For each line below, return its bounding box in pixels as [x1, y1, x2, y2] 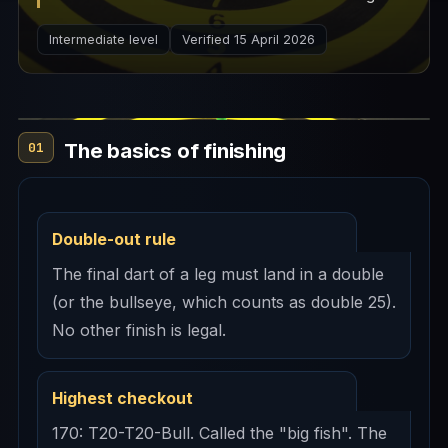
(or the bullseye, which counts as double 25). [52, 292, 396, 312]
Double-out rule [52, 230, 176, 249]
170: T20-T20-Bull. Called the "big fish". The [52, 423, 387, 443]
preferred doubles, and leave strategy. [54, 40, 344, 60]
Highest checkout [52, 389, 193, 408]
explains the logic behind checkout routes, [54, 12, 376, 32]
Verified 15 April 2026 [182, 32, 315, 47]
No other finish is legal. [52, 320, 226, 340]
